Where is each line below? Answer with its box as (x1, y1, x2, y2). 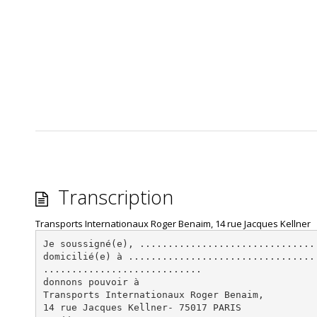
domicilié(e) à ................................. (42, 250, 315, 262)
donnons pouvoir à (42, 276, 139, 287)
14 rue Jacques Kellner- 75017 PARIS (42, 301, 241, 313)
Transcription (53, 184, 173, 210)
